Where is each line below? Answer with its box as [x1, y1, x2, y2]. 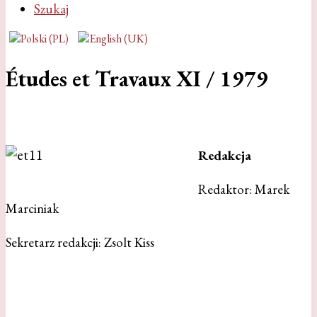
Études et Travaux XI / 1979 [6, 64, 268, 93]
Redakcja [198, 146, 251, 164]
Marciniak [6, 199, 59, 217]
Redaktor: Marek [198, 180, 289, 198]
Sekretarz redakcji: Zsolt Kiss [6, 233, 154, 251]
